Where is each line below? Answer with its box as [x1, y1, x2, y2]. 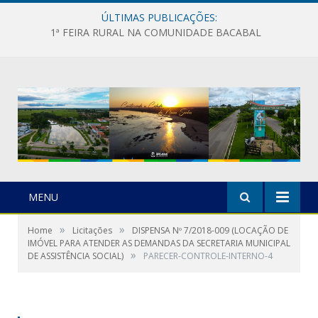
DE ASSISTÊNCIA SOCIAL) [28, 249, 124, 262]
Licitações [72, 224, 112, 236]
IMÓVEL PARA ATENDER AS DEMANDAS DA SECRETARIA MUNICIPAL [28, 236, 290, 249]
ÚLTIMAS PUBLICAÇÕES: [101, 11, 217, 24]
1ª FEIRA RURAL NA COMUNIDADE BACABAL [50, 26, 261, 40]
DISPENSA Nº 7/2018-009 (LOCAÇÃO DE [132, 224, 288, 236]
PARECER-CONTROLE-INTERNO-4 [143, 249, 273, 262]
